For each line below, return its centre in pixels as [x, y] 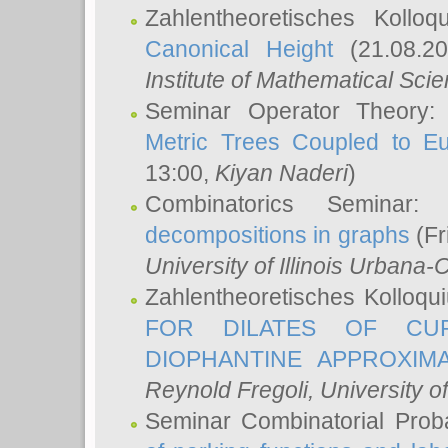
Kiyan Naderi [281, 173]
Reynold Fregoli [226, 390]
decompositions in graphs [277, 235]
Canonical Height [239, 49]
